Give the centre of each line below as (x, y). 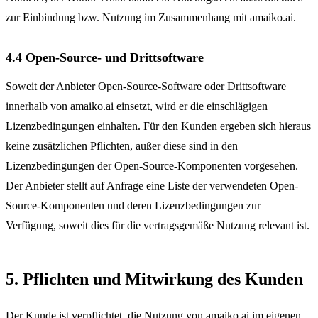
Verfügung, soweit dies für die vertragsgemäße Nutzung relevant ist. (158, 225)
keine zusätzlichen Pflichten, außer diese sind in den (122, 146)
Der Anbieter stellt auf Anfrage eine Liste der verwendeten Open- (152, 186)
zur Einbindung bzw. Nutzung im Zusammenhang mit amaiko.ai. (151, 17)
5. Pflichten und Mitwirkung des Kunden (154, 279)
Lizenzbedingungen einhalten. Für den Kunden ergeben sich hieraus (158, 126)
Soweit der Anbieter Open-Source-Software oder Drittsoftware (146, 86)
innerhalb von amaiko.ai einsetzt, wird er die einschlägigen (137, 106)
